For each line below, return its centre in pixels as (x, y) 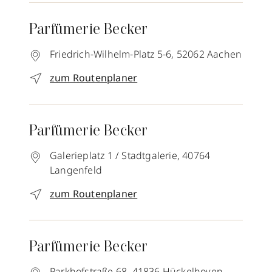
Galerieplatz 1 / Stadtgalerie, (115, 155)
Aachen (225, 54)
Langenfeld (76, 170)
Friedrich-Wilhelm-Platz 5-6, (112, 54)
